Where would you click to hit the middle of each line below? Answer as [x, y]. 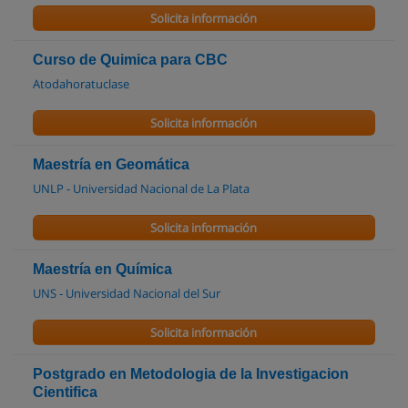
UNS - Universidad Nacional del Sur [127, 293]
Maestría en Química [102, 269]
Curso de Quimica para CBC [130, 60]
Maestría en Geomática [111, 164]
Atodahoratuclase [81, 84]
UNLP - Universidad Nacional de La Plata [141, 189]
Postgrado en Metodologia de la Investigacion [191, 374]
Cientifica [65, 392]
